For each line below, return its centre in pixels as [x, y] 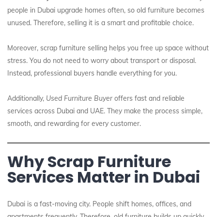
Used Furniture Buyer [79, 98]
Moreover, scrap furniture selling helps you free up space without [108, 48]
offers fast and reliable [148, 98]
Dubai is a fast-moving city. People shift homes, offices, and [99, 204]
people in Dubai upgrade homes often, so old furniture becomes [106, 10]
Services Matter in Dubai [104, 177]
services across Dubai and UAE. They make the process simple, [105, 111]
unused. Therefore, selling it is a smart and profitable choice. [101, 23]
